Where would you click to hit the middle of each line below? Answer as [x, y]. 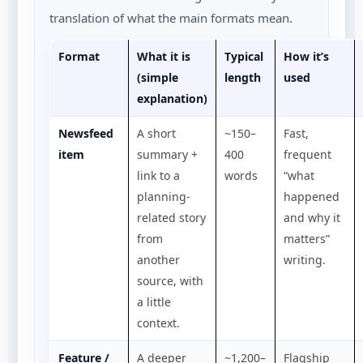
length [243, 77]
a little [154, 301]
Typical [244, 56]
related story [171, 217]
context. [158, 322]
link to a [158, 175]
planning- [164, 196]
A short [156, 133]
